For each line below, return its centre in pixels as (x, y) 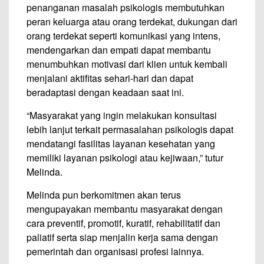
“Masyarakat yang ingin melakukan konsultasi (122, 115)
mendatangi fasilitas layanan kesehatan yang (121, 143)
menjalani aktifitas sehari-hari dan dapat (110, 78)
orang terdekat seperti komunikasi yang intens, (123, 36)
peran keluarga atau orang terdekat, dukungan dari (132, 22)
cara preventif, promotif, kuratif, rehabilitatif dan (123, 223)
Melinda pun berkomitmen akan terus (104, 195)
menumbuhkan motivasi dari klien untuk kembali (127, 64)
